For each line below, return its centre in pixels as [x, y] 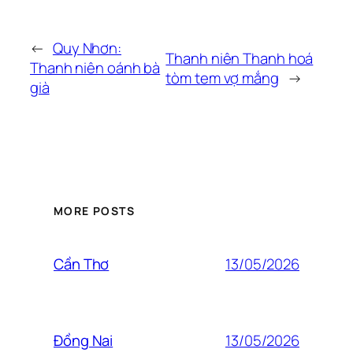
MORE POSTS [94, 211]
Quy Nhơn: [87, 48]
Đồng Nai [84, 341]
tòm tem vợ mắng [222, 78]
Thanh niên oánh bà [95, 68]
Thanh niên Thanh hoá [240, 58]
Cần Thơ [82, 264]
